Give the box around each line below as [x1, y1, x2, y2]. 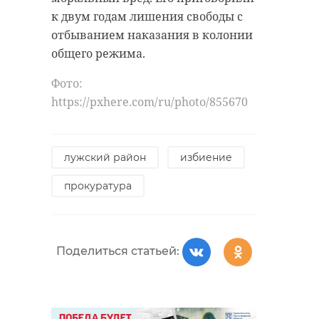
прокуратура [64, 179, 132, 192]
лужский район [64, 150, 146, 164]
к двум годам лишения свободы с [51, 8, 243, 24]
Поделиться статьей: [56, 244, 179, 258]
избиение [180, 150, 232, 164]
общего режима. [51, 45, 145, 61]
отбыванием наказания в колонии [51, 26, 253, 43]
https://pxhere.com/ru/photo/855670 [51, 93, 248, 110]
